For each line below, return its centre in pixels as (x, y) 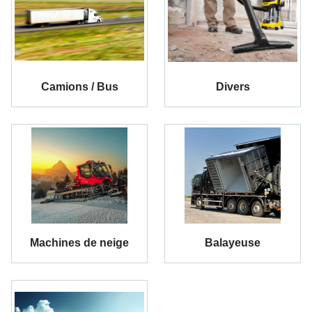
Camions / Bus (79, 86)
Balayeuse (233, 243)
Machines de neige (79, 243)
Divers (233, 86)
